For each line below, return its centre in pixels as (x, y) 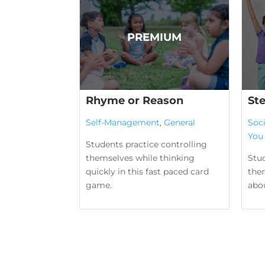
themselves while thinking (140, 158)
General (180, 123)
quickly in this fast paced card (148, 172)
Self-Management (123, 123)
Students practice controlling (147, 145)
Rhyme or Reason (135, 101)
